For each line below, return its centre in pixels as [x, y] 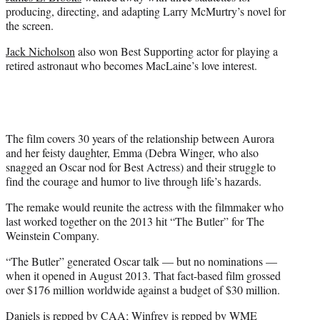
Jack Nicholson [40, 51]
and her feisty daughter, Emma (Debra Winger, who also [132, 153]
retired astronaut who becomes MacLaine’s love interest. [131, 66]
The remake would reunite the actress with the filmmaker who [145, 207]
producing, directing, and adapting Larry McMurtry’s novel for [146, 11]
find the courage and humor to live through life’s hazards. [134, 181]
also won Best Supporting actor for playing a [176, 51]
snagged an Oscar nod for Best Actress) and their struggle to [141, 167]
